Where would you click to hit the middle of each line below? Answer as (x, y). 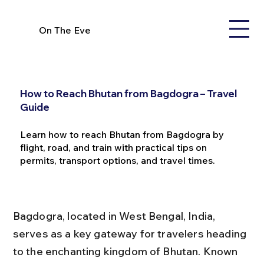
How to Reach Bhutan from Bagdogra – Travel (128, 93)
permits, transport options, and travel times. (117, 160)
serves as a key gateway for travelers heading (131, 233)
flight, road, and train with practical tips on (113, 147)
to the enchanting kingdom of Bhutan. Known (126, 251)
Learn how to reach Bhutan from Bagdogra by (122, 134)
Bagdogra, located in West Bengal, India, (115, 216)
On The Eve (65, 30)
